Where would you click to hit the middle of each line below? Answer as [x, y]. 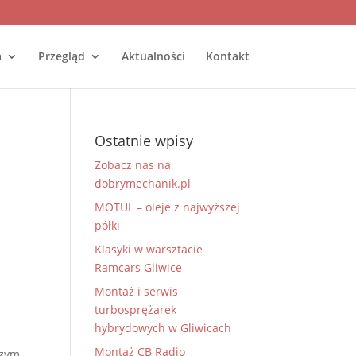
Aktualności [153, 56]
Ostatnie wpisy [144, 141]
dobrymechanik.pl [143, 183]
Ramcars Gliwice [139, 267]
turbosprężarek [136, 310]
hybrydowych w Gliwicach [163, 328]
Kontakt [227, 56]
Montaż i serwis [137, 291]
